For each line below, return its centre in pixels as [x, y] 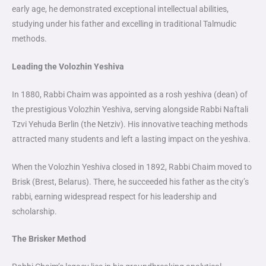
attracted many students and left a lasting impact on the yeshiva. [131, 139]
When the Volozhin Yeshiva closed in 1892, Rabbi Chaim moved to [132, 167]
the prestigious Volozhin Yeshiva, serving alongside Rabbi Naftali [130, 109]
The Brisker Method [49, 239]
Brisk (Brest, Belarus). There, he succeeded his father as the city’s [130, 181]
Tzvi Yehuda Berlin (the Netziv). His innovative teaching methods [130, 124]
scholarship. [34, 211]
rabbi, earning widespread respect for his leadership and [114, 196]
